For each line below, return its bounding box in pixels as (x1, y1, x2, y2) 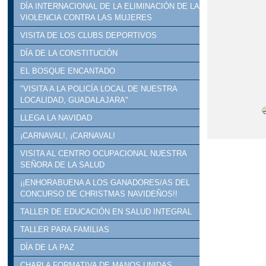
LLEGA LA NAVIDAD (20, 113, 93, 123)
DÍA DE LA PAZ (20, 243, 75, 252)
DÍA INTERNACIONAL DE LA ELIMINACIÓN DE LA (20, 2, 199, 11)
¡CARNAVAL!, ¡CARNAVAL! (20, 131, 116, 141)
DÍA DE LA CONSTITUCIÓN (20, 49, 118, 58)
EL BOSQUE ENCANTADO (20, 66, 116, 76)
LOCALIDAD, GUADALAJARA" (20, 96, 129, 105)
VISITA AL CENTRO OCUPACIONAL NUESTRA (20, 149, 187, 159)
